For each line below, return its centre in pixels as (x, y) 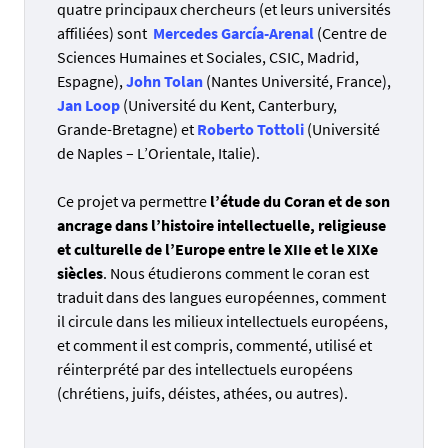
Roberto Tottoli (250, 129)
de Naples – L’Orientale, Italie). (158, 153)
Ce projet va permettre (133, 201)
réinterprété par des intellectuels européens (205, 369)
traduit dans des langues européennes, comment (221, 297)
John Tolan (164, 81)
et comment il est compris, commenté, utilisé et (214, 345)
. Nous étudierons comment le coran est (236, 273)
